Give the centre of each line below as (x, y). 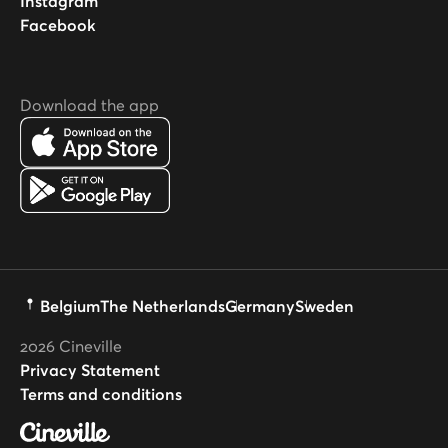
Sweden (324, 305)
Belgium (70, 305)
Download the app (89, 105)
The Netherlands (162, 305)
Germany (260, 305)
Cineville (88, 345)
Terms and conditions (101, 393)
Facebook (58, 25)
